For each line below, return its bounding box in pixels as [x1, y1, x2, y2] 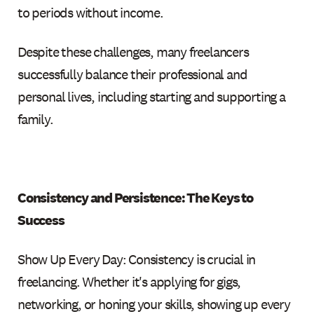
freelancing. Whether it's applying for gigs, [18, 272, 241, 291]
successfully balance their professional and [18, 64, 247, 83]
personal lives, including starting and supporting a [18, 87, 285, 106]
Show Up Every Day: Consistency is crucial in [18, 250, 256, 268]
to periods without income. [18, 3, 163, 22]
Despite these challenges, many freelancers [18, 42, 249, 61]
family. [18, 109, 53, 128]
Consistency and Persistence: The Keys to [18, 188, 254, 207]
